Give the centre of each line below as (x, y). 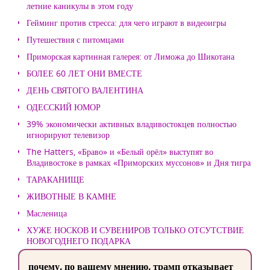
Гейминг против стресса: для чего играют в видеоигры (126, 23)
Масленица (47, 213)
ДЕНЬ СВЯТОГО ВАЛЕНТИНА (85, 90)
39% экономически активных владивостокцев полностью (131, 124)
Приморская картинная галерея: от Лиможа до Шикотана (130, 56)
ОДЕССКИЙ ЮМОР (64, 107)
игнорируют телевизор (68, 135)
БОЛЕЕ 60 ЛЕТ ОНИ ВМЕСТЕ (84, 73)
